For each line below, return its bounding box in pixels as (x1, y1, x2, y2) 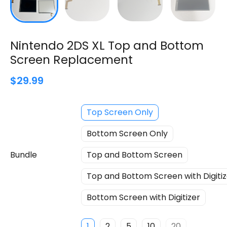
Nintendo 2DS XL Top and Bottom (10, 37, 204, 54)
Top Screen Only (87, 106, 153, 119)
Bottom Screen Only (87, 128, 168, 140)
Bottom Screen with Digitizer (87, 192, 200, 204)
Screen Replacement (10, 51, 133, 68)
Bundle (10, 149, 37, 161)
